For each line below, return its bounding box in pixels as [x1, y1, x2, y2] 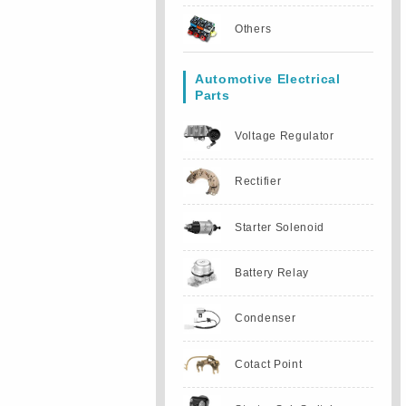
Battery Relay [235, 266, 310, 279]
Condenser [235, 312, 296, 325]
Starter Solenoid [235, 220, 325, 234]
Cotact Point [235, 357, 303, 371]
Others [235, 22, 272, 35]
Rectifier [235, 175, 282, 188]
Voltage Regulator [235, 129, 334, 142]
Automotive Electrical [195, 71, 341, 86]
